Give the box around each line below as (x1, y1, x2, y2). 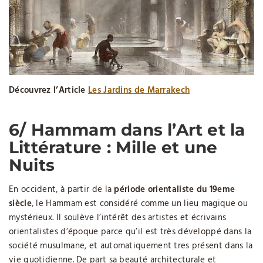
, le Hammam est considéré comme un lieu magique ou (31, 197, 248, 211)
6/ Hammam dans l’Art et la (9, 120, 245, 140)
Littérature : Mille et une (9, 137, 218, 157)
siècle (9, 197, 32, 211)
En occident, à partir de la (9, 183, 114, 197)
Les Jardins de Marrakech (88, 83, 190, 97)
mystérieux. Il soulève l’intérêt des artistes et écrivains (9, 211, 227, 225)
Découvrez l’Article (9, 83, 86, 97)
